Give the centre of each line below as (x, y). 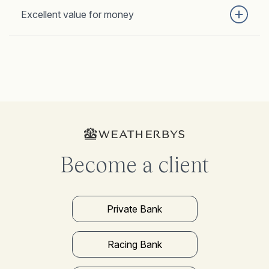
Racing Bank (134, 245)
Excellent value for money (77, 15)
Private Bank (134, 209)
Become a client (134, 165)
